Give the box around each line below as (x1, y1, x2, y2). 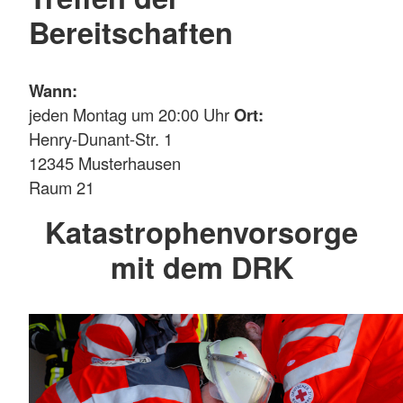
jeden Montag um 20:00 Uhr (29, 103, 234, 127)
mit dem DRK (110, 246, 293, 289)
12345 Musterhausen (29, 151, 181, 175)
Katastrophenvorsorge (45, 210, 358, 254)
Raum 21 (29, 175, 94, 200)
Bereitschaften (29, 10, 233, 53)
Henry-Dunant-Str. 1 (29, 127, 173, 151)
